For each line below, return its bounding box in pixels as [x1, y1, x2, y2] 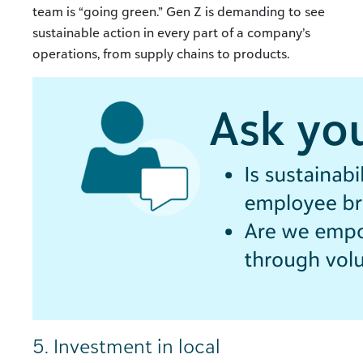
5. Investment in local [32, 334, 220, 359]
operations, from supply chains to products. [32, 45, 289, 62]
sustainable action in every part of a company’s [32, 24, 310, 41]
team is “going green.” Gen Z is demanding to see [32, 3, 325, 20]
